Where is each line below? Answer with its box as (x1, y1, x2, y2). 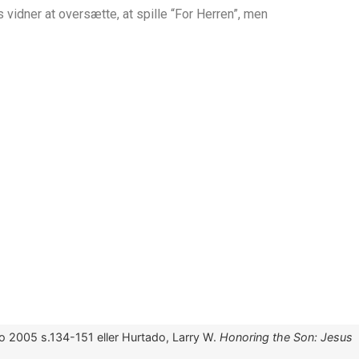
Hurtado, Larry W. (122, 329, 220, 344)
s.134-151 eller (38, 329, 122, 344)
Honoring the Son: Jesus (220, 329, 353, 344)
